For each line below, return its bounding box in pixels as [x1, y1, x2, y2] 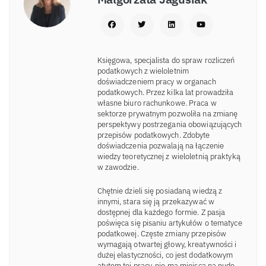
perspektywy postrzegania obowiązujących [97, 119, 242, 129]
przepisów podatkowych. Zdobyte [97, 129, 210, 140]
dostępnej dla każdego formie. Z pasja [97, 207, 226, 218]
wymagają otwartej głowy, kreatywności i [97, 239, 237, 250]
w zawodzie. [97, 161, 139, 172]
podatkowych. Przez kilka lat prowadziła [97, 87, 234, 97]
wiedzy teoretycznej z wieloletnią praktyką [97, 151, 240, 161]
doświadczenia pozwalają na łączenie [97, 140, 224, 151]
